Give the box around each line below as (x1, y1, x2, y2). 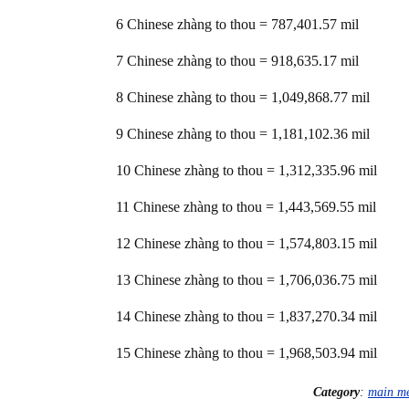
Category (313, 384, 360, 399)
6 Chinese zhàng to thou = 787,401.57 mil (116, 16, 359, 32)
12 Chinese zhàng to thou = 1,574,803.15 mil (116, 236, 377, 251)
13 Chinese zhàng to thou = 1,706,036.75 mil (116, 272, 377, 288)
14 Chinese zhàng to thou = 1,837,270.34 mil (116, 309, 377, 324)
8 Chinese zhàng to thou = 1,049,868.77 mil (116, 89, 370, 105)
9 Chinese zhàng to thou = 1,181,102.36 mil (116, 126, 370, 142)
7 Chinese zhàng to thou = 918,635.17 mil (116, 53, 359, 68)
